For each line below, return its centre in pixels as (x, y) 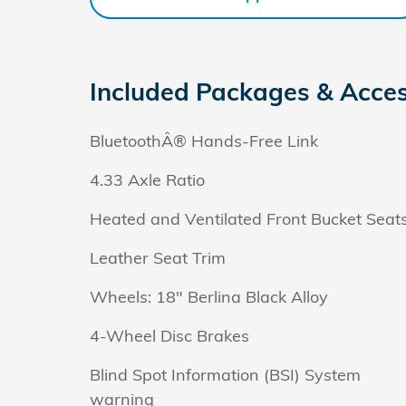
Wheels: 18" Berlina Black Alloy (209, 297)
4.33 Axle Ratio (147, 180)
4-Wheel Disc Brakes (170, 336)
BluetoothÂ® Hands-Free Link (204, 141)
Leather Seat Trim (158, 258)
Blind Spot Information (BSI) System (225, 375)
